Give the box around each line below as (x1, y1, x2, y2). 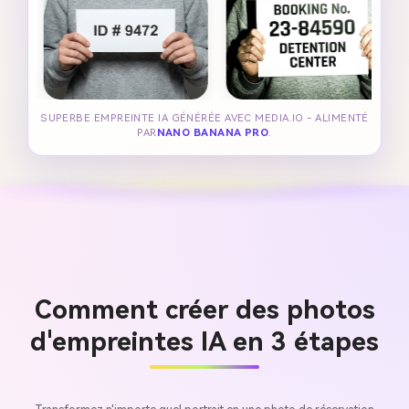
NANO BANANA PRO (156, 127, 269, 140)
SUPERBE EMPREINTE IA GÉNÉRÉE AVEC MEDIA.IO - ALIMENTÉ (40, 112, 369, 125)
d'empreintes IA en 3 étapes (30, 326, 379, 357)
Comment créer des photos (34, 294, 375, 325)
